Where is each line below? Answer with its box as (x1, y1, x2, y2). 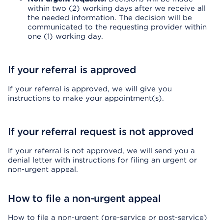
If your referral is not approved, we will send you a (8, 146, 195, 155)
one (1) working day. (27, 32, 103, 41)
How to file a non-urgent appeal (8, 192, 161, 204)
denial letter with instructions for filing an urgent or (8, 156, 197, 165)
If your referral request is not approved (8, 126, 193, 137)
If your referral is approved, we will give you (8, 84, 172, 93)
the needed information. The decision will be (27, 13, 192, 22)
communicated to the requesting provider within (27, 23, 207, 31)
